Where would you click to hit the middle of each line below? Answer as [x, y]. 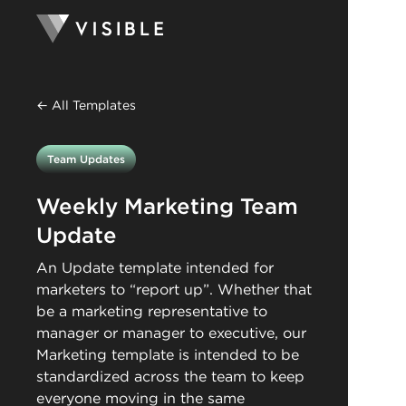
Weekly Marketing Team [167, 206]
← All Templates [86, 105]
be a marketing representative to [152, 311]
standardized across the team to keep [170, 377]
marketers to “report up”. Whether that [174, 290]
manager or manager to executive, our [171, 333]
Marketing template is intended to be [168, 355]
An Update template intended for [155, 268]
